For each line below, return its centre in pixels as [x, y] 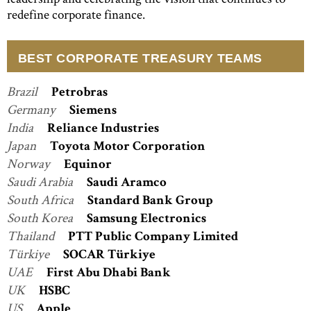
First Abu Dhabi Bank [109, 274]
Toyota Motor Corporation [128, 148]
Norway [30, 164]
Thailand [32, 236]
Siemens [93, 112]
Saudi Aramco [127, 184]
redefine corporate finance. [76, 14]
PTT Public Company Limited [153, 238]
